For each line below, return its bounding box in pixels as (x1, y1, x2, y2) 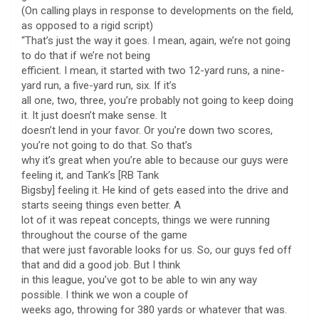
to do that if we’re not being (21, 48, 150, 62)
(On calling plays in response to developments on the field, (21, 4, 293, 17)
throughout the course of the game (21, 228, 187, 241)
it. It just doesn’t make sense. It (21, 108, 167, 122)
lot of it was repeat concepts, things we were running (21, 213, 270, 226)
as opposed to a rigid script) (21, 19, 153, 32)
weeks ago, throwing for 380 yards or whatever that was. (21, 303, 287, 316)
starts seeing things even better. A (21, 198, 181, 211)
